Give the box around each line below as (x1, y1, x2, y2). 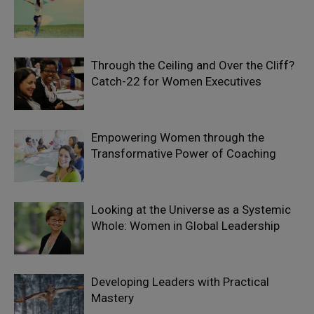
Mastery (91, 291, 134, 305)
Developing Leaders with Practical (91, 275, 269, 289)
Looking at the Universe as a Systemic (91, 203, 291, 217)
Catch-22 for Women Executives (91, 74, 261, 88)
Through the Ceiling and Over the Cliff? (91, 58, 294, 72)
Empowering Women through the (91, 130, 264, 144)
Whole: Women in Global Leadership (91, 219, 280, 233)
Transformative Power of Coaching (91, 146, 276, 161)
